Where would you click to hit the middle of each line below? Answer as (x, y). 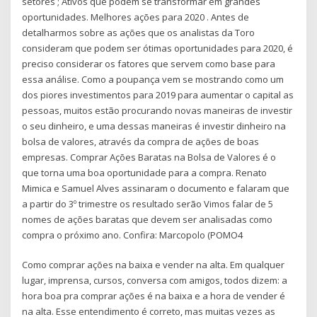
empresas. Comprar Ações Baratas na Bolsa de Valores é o (149, 157)
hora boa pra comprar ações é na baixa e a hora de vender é (154, 296)
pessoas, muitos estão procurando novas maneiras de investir (157, 110)
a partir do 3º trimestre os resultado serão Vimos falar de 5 (148, 203)
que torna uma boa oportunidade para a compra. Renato (145, 172)
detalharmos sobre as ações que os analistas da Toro (139, 32)
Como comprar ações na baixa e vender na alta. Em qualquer (154, 265)
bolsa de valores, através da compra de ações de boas (141, 141)
